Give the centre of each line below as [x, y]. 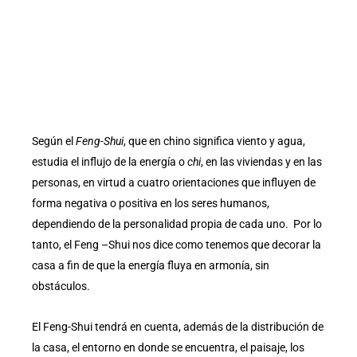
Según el [54, 141]
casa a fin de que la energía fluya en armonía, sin [151, 266]
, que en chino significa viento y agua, [214, 141]
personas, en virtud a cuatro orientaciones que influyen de [174, 183]
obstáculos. [61, 286]
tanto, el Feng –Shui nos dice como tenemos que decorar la [177, 245]
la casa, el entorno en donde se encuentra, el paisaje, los [168, 347]
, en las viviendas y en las [261, 162]
